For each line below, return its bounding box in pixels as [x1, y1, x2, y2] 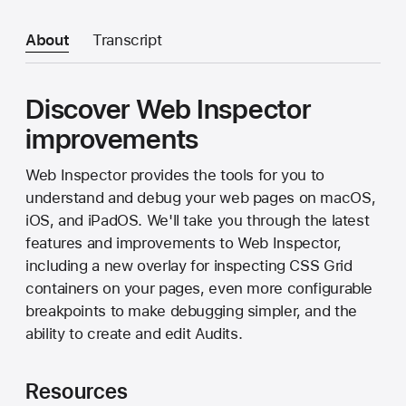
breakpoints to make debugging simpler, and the [25, 301, 357, 320]
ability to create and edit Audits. [25, 324, 243, 343]
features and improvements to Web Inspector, [25, 233, 342, 252]
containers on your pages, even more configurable [25, 278, 373, 297]
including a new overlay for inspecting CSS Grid [25, 256, 353, 275]
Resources [25, 377, 129, 404]
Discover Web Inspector [25, 92, 312, 125]
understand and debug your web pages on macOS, [25, 188, 376, 207]
